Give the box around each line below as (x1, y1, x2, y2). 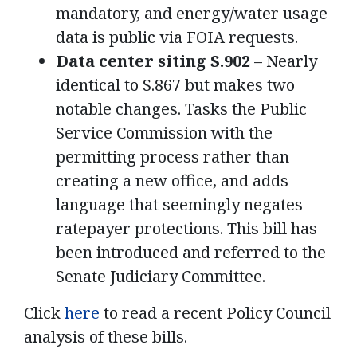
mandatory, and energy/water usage (56, 2, 328, 25)
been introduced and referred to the (56, 241, 326, 264)
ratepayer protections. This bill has (56, 218, 317, 240)
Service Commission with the (56, 122, 273, 144)
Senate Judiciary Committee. (56, 265, 265, 288)
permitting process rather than (56, 146, 289, 168)
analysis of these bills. (24, 326, 187, 348)
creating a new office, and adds (56, 170, 288, 192)
